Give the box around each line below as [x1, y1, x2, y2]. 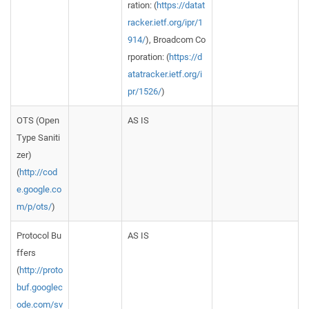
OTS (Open [17, 115, 59, 126]
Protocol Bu [17, 230, 61, 241]
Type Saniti [17, 132, 60, 143]
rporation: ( [128, 52, 169, 62]
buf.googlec [17, 282, 63, 292]
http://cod [19, 167, 57, 177]
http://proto [19, 265, 63, 275]
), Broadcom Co [146, 34, 206, 45]
